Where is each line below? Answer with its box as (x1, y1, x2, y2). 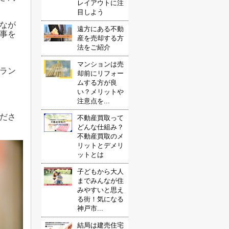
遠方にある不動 (77, 25, 124, 33)
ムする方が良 (77, 79, 117, 86)
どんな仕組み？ (77, 123, 124, 131)
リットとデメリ (77, 142, 124, 149)
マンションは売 (77, 60, 124, 68)
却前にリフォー (77, 70, 124, 77)
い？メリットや (77, 88, 124, 96)
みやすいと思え (77, 186, 124, 194)
